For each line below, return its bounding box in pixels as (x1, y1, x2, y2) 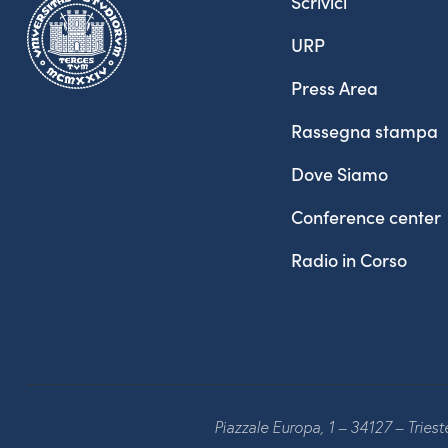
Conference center (291, 204, 441, 230)
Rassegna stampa (291, 118, 438, 144)
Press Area (291, 75, 378, 101)
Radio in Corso (291, 247, 407, 273)
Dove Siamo (291, 161, 388, 187)
